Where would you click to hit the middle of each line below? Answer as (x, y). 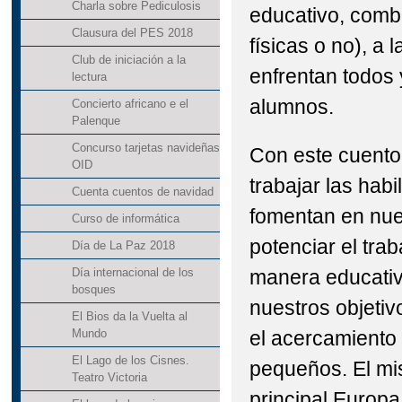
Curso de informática (125, 219)
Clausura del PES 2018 (132, 33)
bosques (93, 290)
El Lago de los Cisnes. (130, 361)
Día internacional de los (132, 273)
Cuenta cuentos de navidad (142, 192)
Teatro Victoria (109, 378)
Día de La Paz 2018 (123, 246)
